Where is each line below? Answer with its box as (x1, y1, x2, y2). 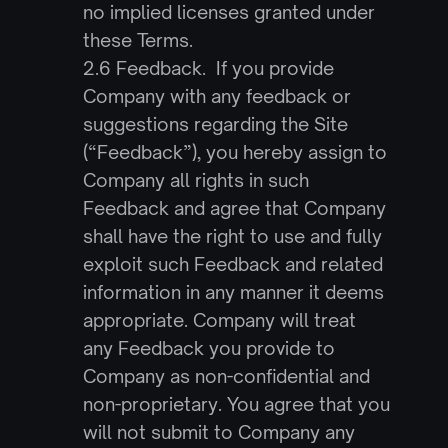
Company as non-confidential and (82, 365, 370, 387)
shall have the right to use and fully (82, 225, 382, 247)
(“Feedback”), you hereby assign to (82, 141, 387, 163)
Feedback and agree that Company (82, 197, 386, 219)
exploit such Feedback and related (82, 253, 383, 275)
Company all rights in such (82, 169, 309, 191)
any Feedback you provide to (82, 337, 335, 359)
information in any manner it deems (82, 281, 384, 303)
